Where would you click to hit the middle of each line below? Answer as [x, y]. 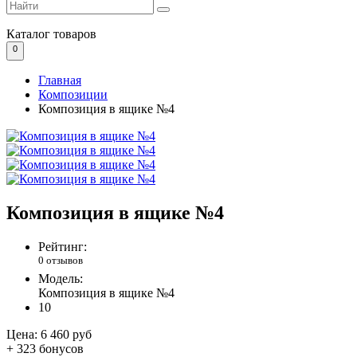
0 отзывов [61, 261]
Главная [60, 80]
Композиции [73, 95]
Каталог [28, 34]
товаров [73, 34]
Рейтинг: [63, 247]
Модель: [61, 279]
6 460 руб [66, 335]
